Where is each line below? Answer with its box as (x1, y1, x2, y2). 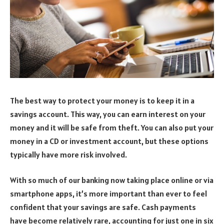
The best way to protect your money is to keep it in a (10, 95, 194, 105)
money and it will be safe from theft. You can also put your (10, 122, 213, 132)
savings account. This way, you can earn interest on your (10, 108, 205, 119)
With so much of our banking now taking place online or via (10, 175, 213, 185)
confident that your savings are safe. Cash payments (10, 202, 196, 212)
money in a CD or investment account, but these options (10, 135, 208, 146)
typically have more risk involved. (10, 149, 127, 159)
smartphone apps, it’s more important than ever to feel (10, 188, 207, 199)
